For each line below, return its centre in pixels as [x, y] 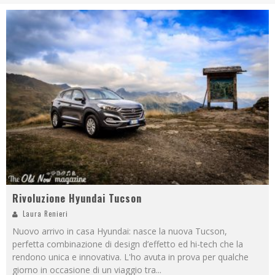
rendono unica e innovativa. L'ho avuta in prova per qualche [130, 257]
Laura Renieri [45, 214]
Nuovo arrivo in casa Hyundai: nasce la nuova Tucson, [120, 231]
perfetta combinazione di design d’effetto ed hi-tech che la [128, 244]
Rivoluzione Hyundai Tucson [77, 199]
